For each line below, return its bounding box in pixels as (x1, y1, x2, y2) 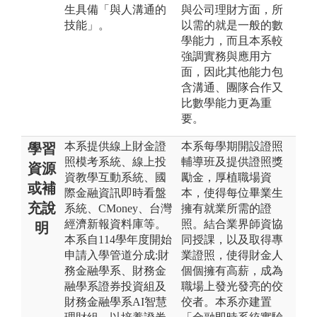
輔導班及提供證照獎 (181, 155, 283, 168)
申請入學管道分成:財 (64, 248, 169, 261)
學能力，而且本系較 (181, 34, 283, 47)
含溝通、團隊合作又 (181, 81, 283, 93)
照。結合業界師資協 (181, 217, 283, 230)
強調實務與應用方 (181, 50, 272, 62)
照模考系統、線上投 (64, 155, 166, 168)
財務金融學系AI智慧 (64, 295, 167, 308)
